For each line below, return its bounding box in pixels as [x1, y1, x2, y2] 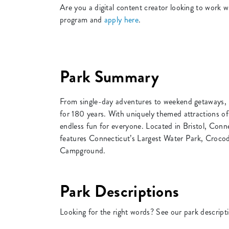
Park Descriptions [60, 179, 179, 203]
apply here [104, 13, 139, 26]
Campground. [60, 144, 106, 156]
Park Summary [60, 65, 159, 88]
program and [60, 13, 104, 26]
